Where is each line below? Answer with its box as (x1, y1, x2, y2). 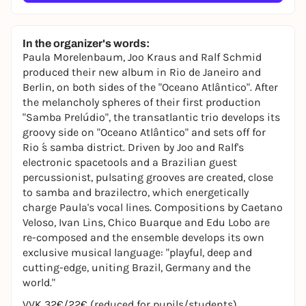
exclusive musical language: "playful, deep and (23, 246, 252, 259)
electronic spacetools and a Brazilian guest (23, 156, 237, 169)
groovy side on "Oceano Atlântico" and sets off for (23, 126, 266, 139)
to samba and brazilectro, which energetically (23, 186, 249, 199)
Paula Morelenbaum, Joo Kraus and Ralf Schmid (23, 51, 262, 64)
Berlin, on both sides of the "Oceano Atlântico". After (23, 81, 278, 94)
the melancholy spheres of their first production (23, 96, 261, 109)
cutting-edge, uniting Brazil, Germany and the (23, 261, 251, 274)
